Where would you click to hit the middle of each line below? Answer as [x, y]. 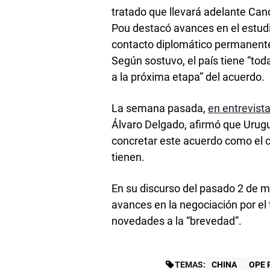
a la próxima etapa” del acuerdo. [188, 77]
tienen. [128, 157]
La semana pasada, [160, 108]
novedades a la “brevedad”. [177, 221]
